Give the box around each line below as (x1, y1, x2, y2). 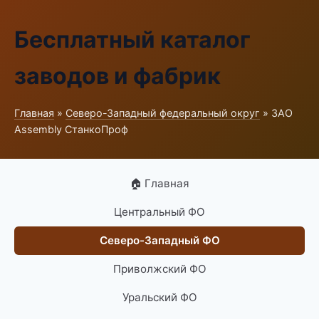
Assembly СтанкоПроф (14, 123, 128, 135)
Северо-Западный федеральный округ (66, 107, 260, 119)
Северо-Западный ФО (99, 234, 220, 247)
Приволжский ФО (113, 262, 206, 276)
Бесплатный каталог (14, 26, 251, 53)
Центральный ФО (114, 205, 205, 219)
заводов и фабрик (14, 62, 221, 90)
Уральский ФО (122, 291, 197, 304)
